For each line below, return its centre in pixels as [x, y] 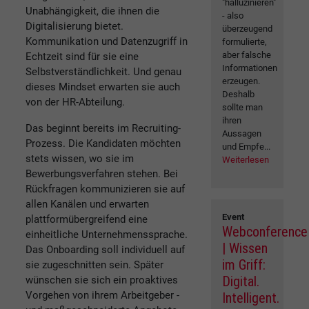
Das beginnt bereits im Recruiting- [103, 129]
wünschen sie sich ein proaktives [102, 280]
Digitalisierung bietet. [74, 27]
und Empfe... [247, 147]
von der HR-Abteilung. [75, 102]
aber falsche [247, 55]
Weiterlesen [246, 160]
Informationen [250, 68]
